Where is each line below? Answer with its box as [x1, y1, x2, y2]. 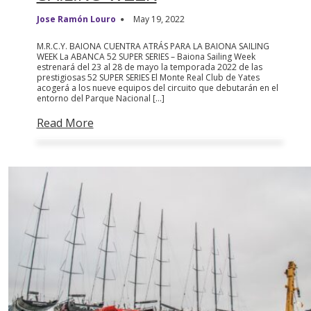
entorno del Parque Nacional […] [36, 92, 165, 104]
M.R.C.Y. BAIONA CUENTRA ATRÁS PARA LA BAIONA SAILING [36, 40, 269, 52]
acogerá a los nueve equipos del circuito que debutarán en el [36, 81, 278, 94]
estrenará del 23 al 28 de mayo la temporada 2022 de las [36, 60, 262, 73]
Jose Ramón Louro [36, 12, 116, 25]
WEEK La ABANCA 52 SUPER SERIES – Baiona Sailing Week [36, 50, 255, 62]
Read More [36, 115, 94, 131]
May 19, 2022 [133, 12, 185, 25]
